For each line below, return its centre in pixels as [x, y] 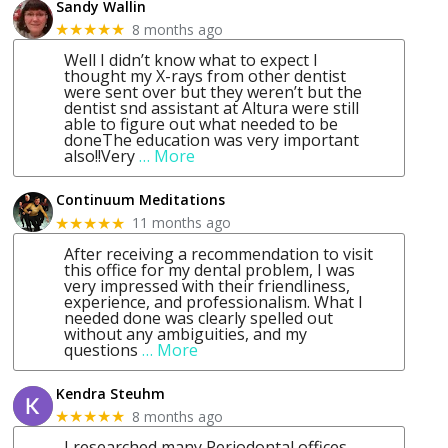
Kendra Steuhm [111, 393]
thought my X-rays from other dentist [205, 76]
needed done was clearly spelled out [199, 317]
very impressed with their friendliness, [207, 285]
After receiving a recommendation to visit [219, 253]
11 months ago [182, 223]
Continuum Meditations [141, 200]
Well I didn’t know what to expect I [191, 60]
